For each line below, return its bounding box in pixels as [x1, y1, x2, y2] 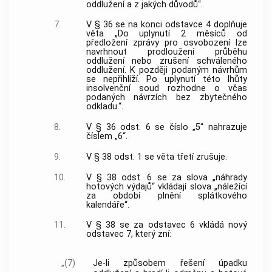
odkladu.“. [86, 101, 123, 112]
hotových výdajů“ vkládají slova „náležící [86, 181, 247, 192]
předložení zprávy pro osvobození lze [86, 38, 247, 49]
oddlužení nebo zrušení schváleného [86, 56, 247, 67]
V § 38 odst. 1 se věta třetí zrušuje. [86, 151, 227, 162]
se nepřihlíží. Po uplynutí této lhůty [86, 74, 247, 85]
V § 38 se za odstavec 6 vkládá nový [86, 220, 247, 231]
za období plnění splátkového [86, 190, 247, 201]
